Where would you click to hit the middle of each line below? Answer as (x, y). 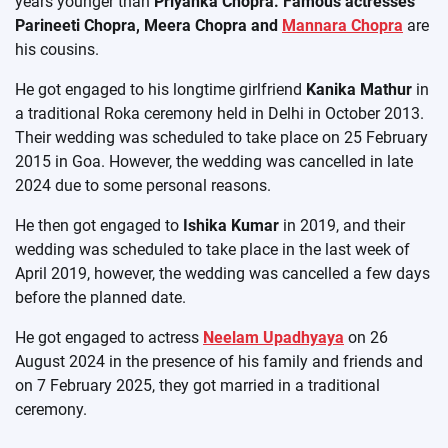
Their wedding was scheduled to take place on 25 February (221, 138)
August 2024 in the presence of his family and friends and (219, 362)
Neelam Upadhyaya (273, 338)
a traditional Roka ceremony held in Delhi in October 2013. (219, 114)
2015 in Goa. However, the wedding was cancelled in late (214, 162)
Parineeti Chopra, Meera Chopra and (148, 26)
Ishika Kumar (229, 226)
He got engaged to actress (107, 338)
